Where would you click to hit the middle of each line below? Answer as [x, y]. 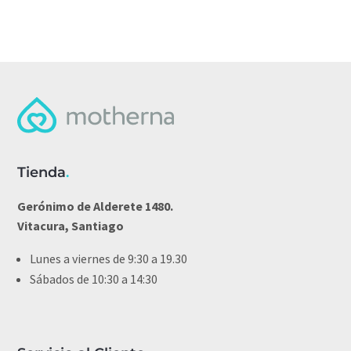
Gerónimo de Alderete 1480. [96, 206]
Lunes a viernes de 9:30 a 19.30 [109, 259]
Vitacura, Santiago [71, 226]
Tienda [42, 173]
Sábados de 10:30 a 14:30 [94, 279]
